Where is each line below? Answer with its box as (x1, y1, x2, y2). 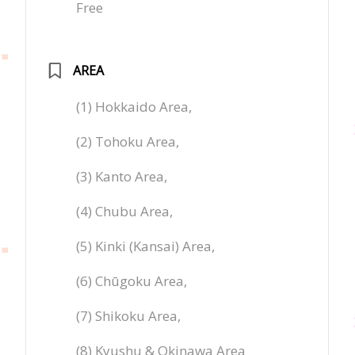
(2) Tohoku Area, (76, 132, 180, 151)
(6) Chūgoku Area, (76, 271, 188, 290)
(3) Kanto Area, (76, 166, 168, 185)
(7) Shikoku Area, (76, 306, 181, 325)
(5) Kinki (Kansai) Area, (76, 236, 216, 255)
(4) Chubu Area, (76, 201, 174, 220)
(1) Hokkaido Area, (76, 97, 193, 116)
